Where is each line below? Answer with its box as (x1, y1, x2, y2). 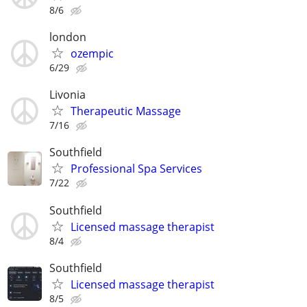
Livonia (49, 87, 86, 103)
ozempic (71, 46, 114, 61)
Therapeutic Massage (71, 103, 181, 119)
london (49, 29, 86, 45)
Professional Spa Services (71, 161, 202, 177)
